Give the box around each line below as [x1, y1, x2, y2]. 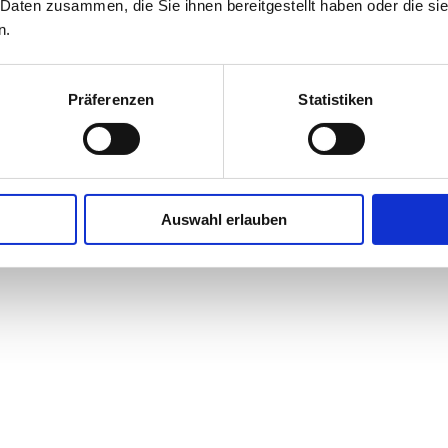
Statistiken [298, 90, 374, 108]
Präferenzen [67, 90, 155, 108]
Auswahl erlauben [161, 210, 287, 228]
